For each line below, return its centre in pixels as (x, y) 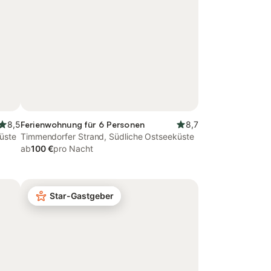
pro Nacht (73, 149)
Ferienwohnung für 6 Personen (83, 124)
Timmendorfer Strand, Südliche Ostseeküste (107, 136)
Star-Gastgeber (82, 196)
